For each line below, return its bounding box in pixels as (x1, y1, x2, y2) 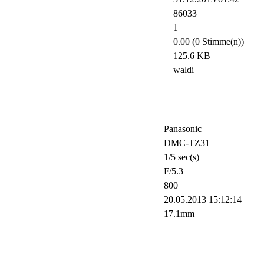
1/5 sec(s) (164, 152, 199, 162)
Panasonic (164, 124, 202, 134)
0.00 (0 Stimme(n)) (173, 37, 244, 47)
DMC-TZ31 (164, 138, 210, 148)
